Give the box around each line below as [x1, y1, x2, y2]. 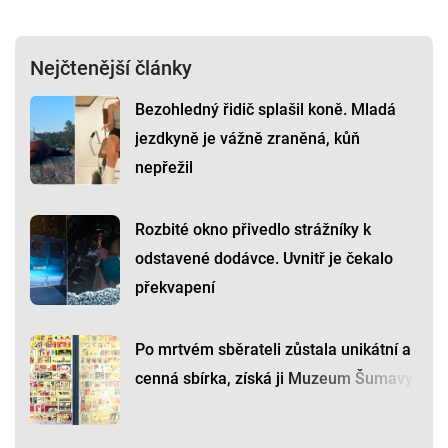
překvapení [135, 278, 215, 298]
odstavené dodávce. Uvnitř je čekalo [135, 249, 393, 269]
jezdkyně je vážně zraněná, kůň [135, 129, 360, 149]
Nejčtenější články [30, 56, 192, 81]
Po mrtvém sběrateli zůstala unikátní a [135, 340, 411, 360]
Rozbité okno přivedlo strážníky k [135, 220, 371, 240]
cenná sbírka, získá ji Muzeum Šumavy [135, 369, 413, 389]
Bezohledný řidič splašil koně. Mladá [135, 100, 396, 120]
